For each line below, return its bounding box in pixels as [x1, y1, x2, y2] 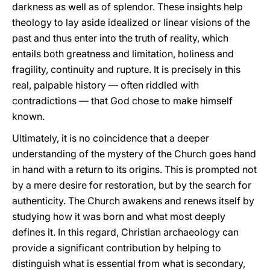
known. [12, 110, 45, 122]
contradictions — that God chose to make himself [12, 95, 233, 107]
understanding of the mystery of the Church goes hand [12, 148, 256, 160]
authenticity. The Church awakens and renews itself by [12, 195, 254, 207]
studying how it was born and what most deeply [12, 210, 225, 222]
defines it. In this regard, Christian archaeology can [12, 226, 239, 238]
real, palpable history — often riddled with [12, 79, 199, 91]
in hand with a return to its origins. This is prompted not [12, 163, 257, 175]
